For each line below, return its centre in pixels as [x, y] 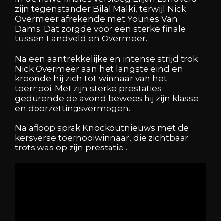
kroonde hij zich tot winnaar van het [91, 78]
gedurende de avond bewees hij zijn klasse [107, 98]
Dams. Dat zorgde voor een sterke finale [100, 29]
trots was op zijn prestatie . [71, 148]
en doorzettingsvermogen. [73, 108]
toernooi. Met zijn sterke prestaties [88, 88]
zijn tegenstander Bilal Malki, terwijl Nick [100, 9]
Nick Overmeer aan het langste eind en [99, 68]
